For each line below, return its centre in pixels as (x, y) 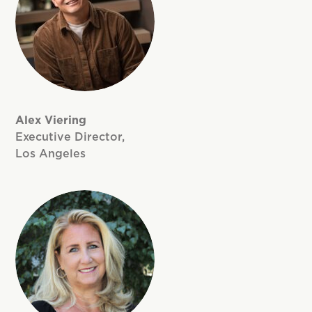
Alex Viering (51, 120)
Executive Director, (70, 137)
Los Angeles (51, 154)
